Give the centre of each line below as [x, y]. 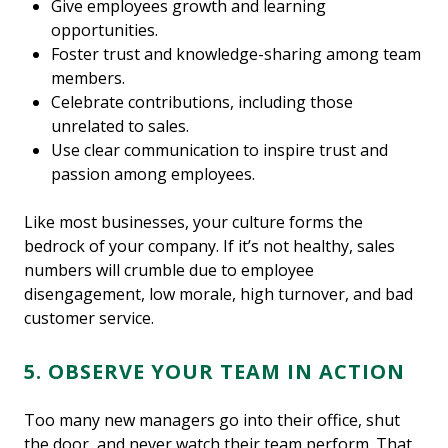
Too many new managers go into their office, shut [212, 419]
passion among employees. [155, 173]
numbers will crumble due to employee [169, 269]
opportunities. [105, 29]
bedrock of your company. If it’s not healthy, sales [209, 245]
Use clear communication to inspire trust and [220, 149]
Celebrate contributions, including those [202, 101]
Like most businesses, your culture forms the [193, 221]
